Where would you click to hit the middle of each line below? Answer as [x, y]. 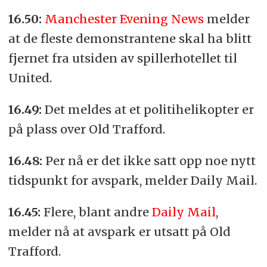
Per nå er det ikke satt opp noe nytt [150, 160]
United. [30, 78]
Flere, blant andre [97, 212]
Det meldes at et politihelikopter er [149, 110]
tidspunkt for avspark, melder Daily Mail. [132, 180]
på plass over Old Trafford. [86, 129]
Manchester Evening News [124, 19]
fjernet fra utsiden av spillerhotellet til [122, 58]
